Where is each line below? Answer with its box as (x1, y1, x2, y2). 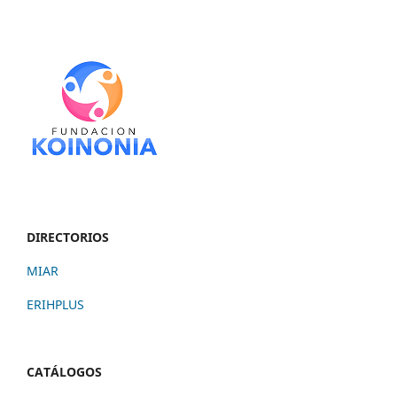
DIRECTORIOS (27, 228, 109, 245)
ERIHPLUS (27, 295, 84, 313)
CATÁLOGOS (27, 362, 102, 380)
